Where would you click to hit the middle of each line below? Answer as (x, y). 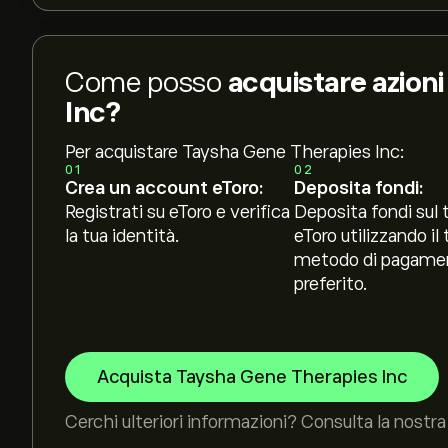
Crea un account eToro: (164, 188)
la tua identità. (122, 236)
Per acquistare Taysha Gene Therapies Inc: (235, 152)
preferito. (330, 284)
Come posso (146, 82)
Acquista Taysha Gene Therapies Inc (252, 377)
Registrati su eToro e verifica (177, 212)
